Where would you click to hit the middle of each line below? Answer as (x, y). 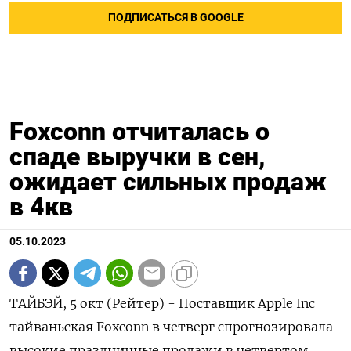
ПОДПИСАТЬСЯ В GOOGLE (175, 18)
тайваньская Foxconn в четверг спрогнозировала (171, 327)
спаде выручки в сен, (138, 157)
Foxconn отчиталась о (139, 132)
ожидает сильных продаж (168, 182)
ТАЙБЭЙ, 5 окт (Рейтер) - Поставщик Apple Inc (162, 303)
